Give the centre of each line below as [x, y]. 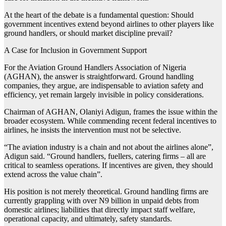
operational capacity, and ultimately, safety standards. [88, 219]
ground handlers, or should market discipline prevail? [88, 33]
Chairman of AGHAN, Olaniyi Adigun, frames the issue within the [111, 112]
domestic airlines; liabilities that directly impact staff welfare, [100, 210]
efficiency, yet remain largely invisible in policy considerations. [104, 95]
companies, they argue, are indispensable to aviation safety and [104, 86]
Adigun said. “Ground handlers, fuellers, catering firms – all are [105, 156]
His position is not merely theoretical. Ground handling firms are [106, 192]
